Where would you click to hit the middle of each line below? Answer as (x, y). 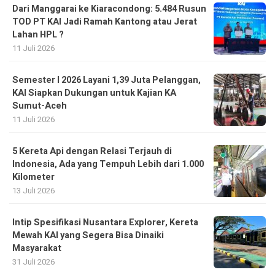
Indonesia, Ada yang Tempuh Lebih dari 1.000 (108, 164)
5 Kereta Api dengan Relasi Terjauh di (92, 151)
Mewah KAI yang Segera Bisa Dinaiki (88, 235)
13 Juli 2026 (33, 190)
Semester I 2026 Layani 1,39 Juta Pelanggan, (107, 80)
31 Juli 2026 (33, 261)
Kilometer (33, 177)
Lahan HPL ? (38, 34)
